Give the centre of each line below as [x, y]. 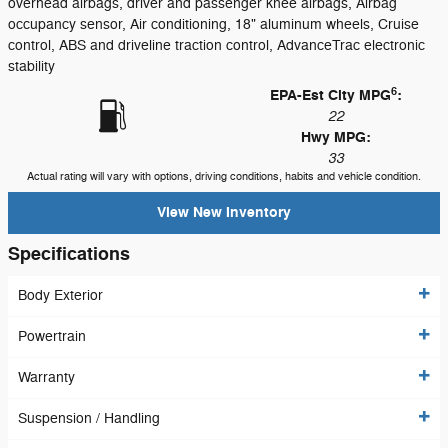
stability [31, 66]
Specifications [69, 254]
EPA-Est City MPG [330, 95]
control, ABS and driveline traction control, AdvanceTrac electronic [216, 45]
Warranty [46, 378]
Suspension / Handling [89, 419]
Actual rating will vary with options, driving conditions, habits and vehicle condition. [224, 176]
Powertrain [52, 337]
